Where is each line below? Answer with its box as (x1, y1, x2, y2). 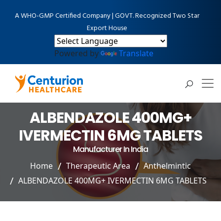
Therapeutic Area (66, 160, 130, 171)
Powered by (54, 48, 101, 59)
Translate (118, 48, 153, 59)
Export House (86, 23, 127, 34)
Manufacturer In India (73, 143, 148, 155)
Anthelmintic (144, 160, 191, 171)
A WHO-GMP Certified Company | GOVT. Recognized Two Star (14, 10, 199, 22)
